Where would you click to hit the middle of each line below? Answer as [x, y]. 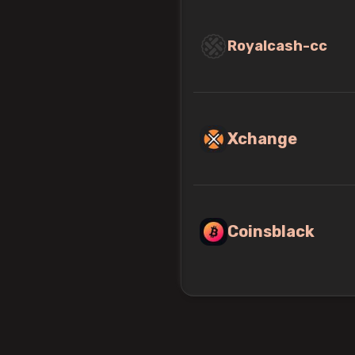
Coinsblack [271, 231]
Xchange [262, 139]
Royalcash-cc [277, 46]
